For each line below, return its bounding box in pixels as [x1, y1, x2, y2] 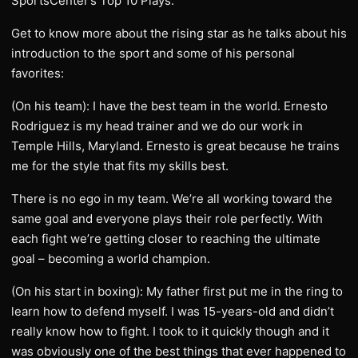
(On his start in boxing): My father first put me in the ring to [11, 284, 343, 299]
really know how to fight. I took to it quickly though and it [11, 324, 329, 339]
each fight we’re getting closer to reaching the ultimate [11, 231, 320, 246]
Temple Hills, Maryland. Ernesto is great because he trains [11, 138, 340, 153]
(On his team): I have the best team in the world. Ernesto [11, 98, 328, 113]
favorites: [11, 66, 64, 81]
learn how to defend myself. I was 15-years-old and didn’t [11, 304, 334, 319]
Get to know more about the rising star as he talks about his [11, 26, 347, 41]
